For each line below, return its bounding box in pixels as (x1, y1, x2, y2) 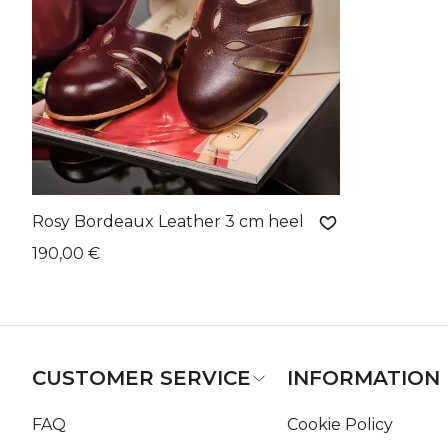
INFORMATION (287, 366, 440, 391)
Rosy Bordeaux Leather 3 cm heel (32, 212, 304, 232)
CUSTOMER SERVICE (32, 366, 251, 391)
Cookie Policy (287, 415, 393, 435)
